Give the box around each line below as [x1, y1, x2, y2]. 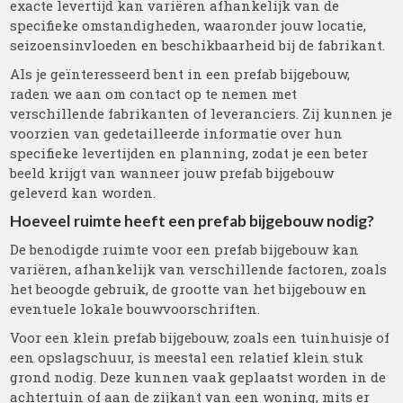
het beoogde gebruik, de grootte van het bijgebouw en [10, 280, 368, 298]
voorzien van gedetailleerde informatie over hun [10, 124, 344, 142]
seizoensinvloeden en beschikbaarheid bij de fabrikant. [10, 36, 386, 54]
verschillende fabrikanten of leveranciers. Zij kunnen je [10, 104, 393, 122]
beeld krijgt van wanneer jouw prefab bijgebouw [10, 164, 335, 182]
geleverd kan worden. [10, 184, 157, 201]
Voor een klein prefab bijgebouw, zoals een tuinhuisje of [10, 328, 390, 346]
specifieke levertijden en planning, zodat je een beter [10, 144, 369, 162]
